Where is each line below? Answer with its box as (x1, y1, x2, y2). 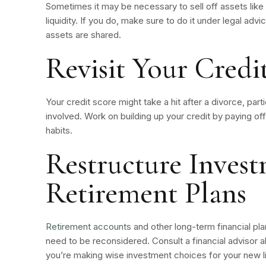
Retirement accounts (46, 220, 132, 232)
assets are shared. (46, 28, 122, 40)
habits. (46, 124, 73, 136)
